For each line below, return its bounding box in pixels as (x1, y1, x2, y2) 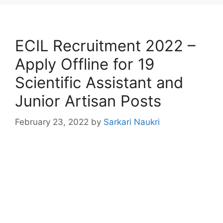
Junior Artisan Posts (15, 92, 161, 110)
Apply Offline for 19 (15, 55, 154, 73)
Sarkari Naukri (104, 116, 160, 127)
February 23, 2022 (15, 116, 89, 127)
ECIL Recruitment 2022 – (15, 36, 196, 55)
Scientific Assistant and (15, 73, 183, 92)
